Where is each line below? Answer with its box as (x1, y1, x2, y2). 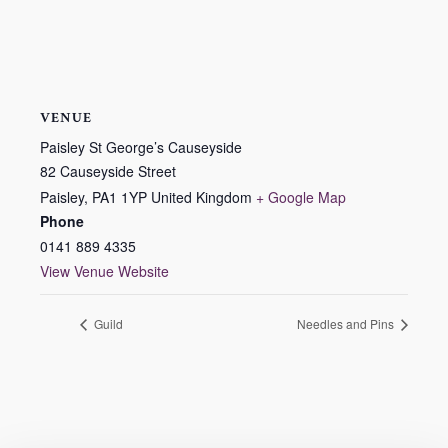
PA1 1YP (92, 187, 147, 207)
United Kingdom (151, 187, 252, 207)
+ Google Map (256, 187, 346, 207)
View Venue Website (40, 261, 169, 281)
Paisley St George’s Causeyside (40, 137, 242, 157)
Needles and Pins (297, 315, 397, 333)
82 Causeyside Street (40, 161, 176, 181)
